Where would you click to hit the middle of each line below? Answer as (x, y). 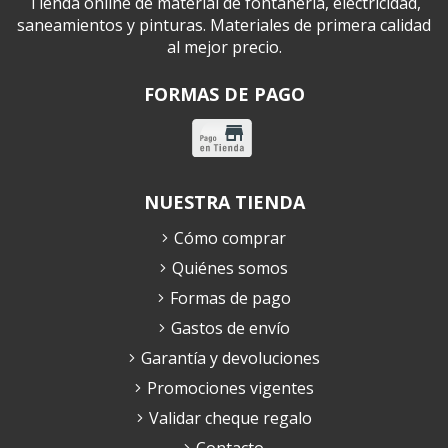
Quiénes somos (230, 267)
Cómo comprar (230, 237)
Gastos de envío (230, 327)
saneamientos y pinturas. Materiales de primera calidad (224, 25)
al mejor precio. (224, 47)
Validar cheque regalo (230, 417)
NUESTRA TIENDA (224, 201)
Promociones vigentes (230, 387)
